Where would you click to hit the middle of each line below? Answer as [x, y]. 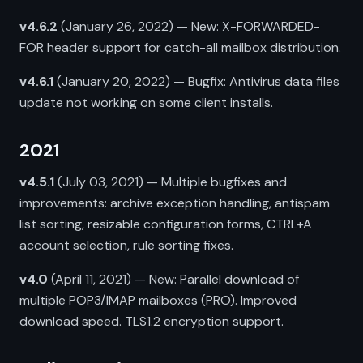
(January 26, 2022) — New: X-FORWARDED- [189, 26]
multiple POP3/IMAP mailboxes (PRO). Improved [158, 300]
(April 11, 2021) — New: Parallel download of [173, 279]
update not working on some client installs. [146, 102]
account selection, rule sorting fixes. [126, 245]
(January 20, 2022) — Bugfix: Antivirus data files [196, 81]
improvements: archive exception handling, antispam [175, 203]
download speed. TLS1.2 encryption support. [152, 321]
